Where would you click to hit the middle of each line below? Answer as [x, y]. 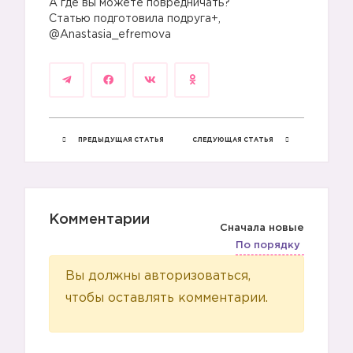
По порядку [268, 245]
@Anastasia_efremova [110, 35]
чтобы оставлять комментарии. [167, 298]
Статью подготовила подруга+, [135, 19]
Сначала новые [262, 228]
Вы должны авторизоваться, [158, 276]
